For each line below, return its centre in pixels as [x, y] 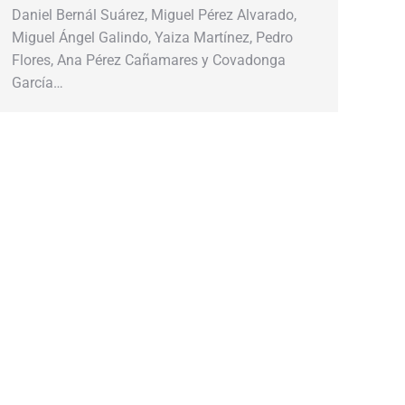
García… [38, 83]
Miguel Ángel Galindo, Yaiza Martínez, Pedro [152, 38]
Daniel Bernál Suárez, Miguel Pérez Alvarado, [154, 15]
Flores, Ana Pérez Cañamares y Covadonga [149, 60]
